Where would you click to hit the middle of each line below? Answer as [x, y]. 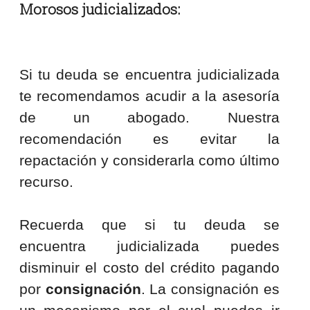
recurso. [48, 182]
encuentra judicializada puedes [149, 246]
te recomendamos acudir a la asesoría [149, 96]
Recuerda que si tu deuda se [149, 225]
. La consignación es [210, 289]
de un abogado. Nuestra [149, 118]
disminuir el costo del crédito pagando [149, 268]
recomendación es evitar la [149, 139]
